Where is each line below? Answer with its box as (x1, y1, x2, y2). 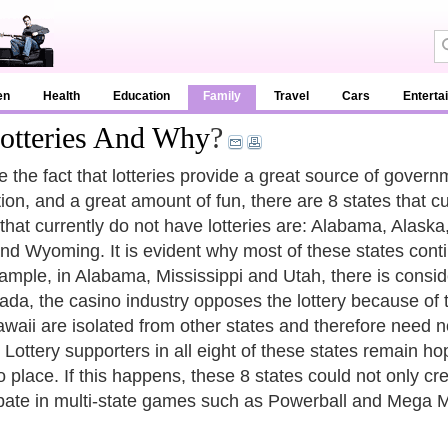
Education (113, 89, 170, 103)
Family (203, 89, 241, 103)
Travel (274, 89, 309, 103)
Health (43, 89, 80, 103)
